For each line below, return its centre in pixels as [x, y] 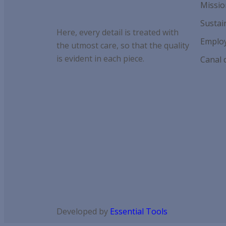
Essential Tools [139, 212]
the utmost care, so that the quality [123, 46]
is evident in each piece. [100, 59]
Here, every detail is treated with [118, 33]
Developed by [83, 212]
